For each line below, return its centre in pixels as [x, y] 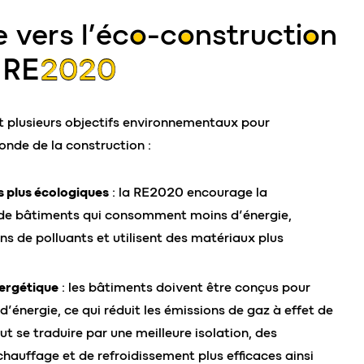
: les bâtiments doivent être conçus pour [184, 287]
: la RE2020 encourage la [188, 192]
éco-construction [217, 35]
